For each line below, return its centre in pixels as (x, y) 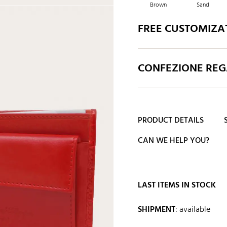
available (195, 210)
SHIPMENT (157, 210)
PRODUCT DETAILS (171, 121)
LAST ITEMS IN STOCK (177, 186)
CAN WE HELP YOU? (174, 141)
